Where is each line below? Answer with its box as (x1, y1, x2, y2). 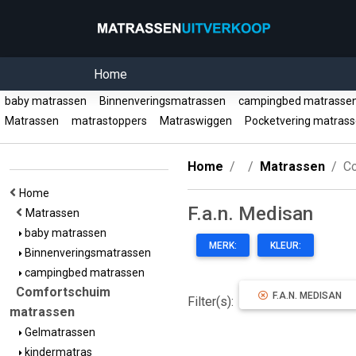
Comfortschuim (16, 284, 110, 300)
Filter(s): (188, 294, 237, 309)
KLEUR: (270, 240, 301, 251)
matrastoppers (67, 114, 152, 127)
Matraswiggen (155, 114, 237, 127)
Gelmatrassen (22, 326, 95, 339)
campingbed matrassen (22, 266, 145, 279)
